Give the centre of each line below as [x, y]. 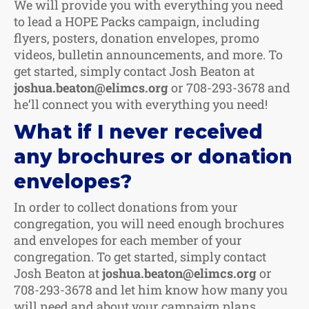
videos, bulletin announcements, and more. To [148, 54]
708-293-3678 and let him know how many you [151, 289]
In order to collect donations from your [126, 207]
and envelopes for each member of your [128, 240]
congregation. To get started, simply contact [140, 256]
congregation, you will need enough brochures [149, 223]
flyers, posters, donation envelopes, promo [137, 38]
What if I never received [138, 131]
